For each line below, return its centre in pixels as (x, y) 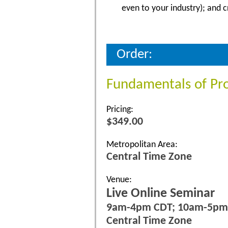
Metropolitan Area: (142, 145)
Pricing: (120, 109)
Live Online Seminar (161, 193)
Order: (134, 54)
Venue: (119, 180)
